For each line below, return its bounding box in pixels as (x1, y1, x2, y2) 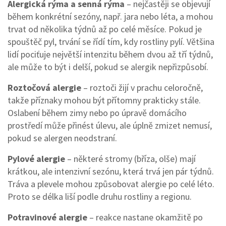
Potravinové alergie (8, 211, 87, 223)
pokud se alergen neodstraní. (8, 132, 117, 144)
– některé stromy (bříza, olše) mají (65, 153, 196, 164)
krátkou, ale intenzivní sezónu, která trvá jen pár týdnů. (8, 165, 214, 177)
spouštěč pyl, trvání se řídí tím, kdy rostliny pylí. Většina (8, 36, 214, 47)
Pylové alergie (8, 153, 65, 164)
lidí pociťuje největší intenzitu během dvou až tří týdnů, (8, 48, 213, 60)
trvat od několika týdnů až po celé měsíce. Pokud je (8, 23, 202, 35)
